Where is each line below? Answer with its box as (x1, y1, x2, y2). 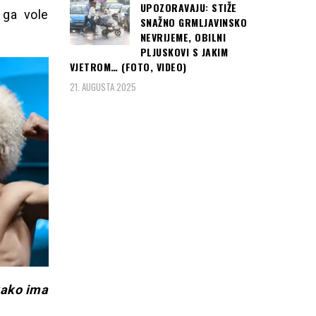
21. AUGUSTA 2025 (69, 79, 136, 94)
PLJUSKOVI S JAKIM (140, 44, 228, 60)
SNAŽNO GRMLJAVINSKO (140, 15, 247, 30)
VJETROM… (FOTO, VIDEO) (69, 59, 187, 75)
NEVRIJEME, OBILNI (140, 30, 226, 45)
